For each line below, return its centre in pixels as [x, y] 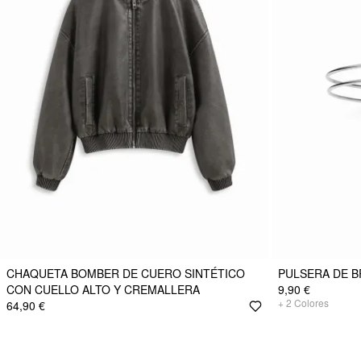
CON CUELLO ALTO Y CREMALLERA [103, 290]
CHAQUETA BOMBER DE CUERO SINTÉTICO [126, 274]
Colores [311, 303]
